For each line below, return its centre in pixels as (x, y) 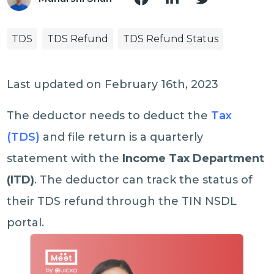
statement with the (65, 158)
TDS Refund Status (171, 39)
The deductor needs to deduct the (109, 116)
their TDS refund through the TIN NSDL (122, 201)
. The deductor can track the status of (144, 180)
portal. (26, 223)
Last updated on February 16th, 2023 (113, 84)
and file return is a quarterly (122, 137)
